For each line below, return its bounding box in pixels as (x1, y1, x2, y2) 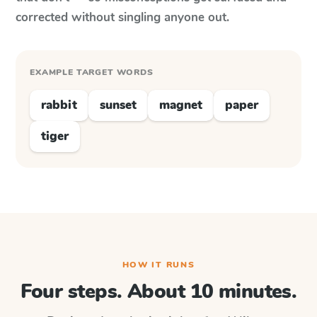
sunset (100, 97, 137, 113)
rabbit (41, 97, 77, 113)
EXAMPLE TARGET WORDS (30, 67, 154, 78)
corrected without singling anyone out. (16, 9, 229, 25)
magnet (159, 97, 202, 113)
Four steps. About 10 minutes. (20, 278, 297, 305)
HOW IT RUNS (122, 259, 195, 270)
